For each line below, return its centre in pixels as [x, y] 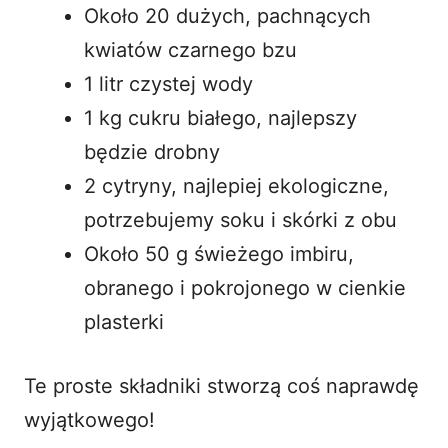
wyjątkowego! [89, 419]
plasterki [124, 321]
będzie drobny [152, 151]
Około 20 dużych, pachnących [227, 15]
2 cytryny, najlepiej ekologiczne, [236, 185]
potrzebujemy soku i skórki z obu [240, 219]
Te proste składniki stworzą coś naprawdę [221, 385]
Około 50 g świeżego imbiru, [219, 253]
